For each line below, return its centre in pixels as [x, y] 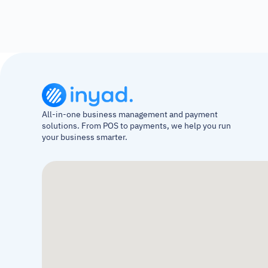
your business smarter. [85, 137]
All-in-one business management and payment [130, 115]
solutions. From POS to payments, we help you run [136, 126]
